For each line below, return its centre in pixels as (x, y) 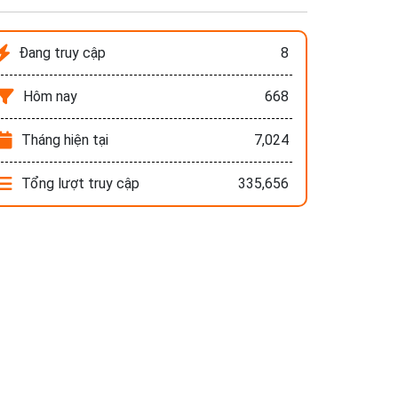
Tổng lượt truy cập (81, 184)
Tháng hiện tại (65, 140)
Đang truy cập (63, 53)
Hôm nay (51, 97)
